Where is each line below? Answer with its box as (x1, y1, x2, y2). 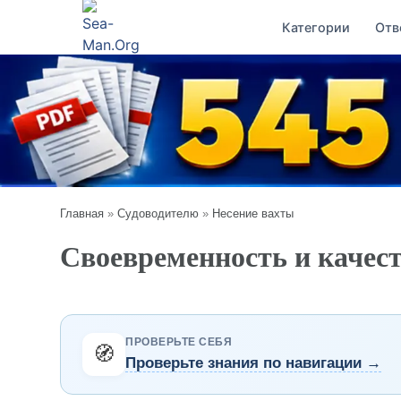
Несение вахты (212, 206, 294, 220)
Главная (60, 206, 105, 220)
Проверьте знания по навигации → (125, 354, 382, 372)
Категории (281, 19, 350, 35)
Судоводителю (117, 206, 200, 220)
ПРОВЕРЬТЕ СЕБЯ (125, 335, 233, 348)
